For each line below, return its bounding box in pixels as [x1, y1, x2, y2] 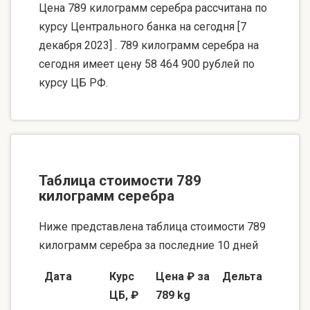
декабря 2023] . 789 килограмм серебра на [39, 38, 259, 52]
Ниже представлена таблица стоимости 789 [39, 220, 266, 234]
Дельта [222, 270, 262, 284]
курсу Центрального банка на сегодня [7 [39, 19, 246, 33]
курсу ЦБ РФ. [39, 75, 108, 89]
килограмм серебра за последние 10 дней [39, 239, 258, 253]
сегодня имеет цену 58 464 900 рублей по [39, 57, 255, 71]
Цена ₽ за [156, 270, 210, 284]
